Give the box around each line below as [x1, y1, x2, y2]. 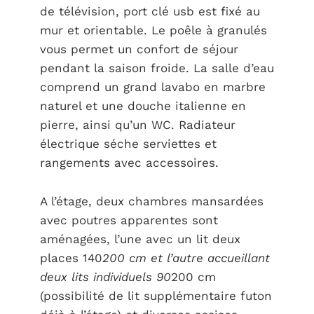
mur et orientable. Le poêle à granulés [39, 23, 267, 37]
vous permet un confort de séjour [39, 42, 238, 56]
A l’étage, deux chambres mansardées [39, 193, 264, 208]
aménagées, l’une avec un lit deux [39, 231, 240, 246]
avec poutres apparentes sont [39, 212, 218, 227]
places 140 [39, 250, 102, 265]
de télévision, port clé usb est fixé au [39, 4, 260, 18]
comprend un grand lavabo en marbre [39, 80, 266, 94]
